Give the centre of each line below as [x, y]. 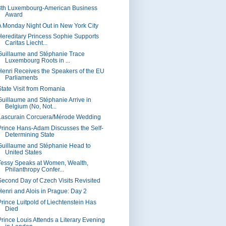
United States [23, 152]
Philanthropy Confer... [34, 170]
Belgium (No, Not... [31, 106]
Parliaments [21, 78]
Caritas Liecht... [26, 43]
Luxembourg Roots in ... [37, 60]
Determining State [30, 134]
